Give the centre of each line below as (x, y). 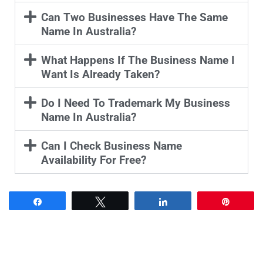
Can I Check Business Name (111, 146)
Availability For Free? (93, 160)
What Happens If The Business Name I (138, 60)
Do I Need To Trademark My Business (135, 103)
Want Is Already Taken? (100, 74)
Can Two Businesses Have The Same (134, 17)
